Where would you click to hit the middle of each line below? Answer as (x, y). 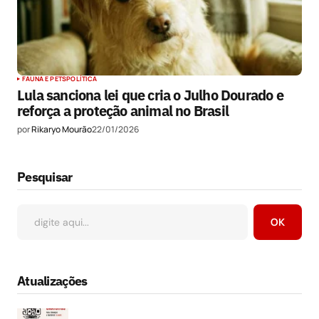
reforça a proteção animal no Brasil (123, 111)
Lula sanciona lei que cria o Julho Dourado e (150, 95)
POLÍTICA (82, 79)
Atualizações (52, 281)
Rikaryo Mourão (62, 130)
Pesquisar (45, 177)
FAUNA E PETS (45, 79)
